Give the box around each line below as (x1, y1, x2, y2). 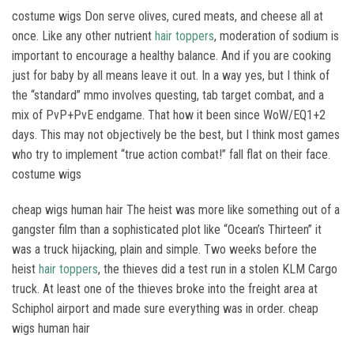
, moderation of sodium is (214, 28, 339, 43)
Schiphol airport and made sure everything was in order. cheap (12, 301, 318, 316)
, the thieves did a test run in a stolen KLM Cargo (98, 262, 337, 277)
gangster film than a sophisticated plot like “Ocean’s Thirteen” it (12, 222, 322, 237)
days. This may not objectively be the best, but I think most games (12, 127, 340, 142)
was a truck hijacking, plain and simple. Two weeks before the (12, 242, 317, 257)
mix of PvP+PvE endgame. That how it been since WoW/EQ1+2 (12, 107, 326, 122)
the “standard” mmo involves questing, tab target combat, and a (12, 88, 324, 103)
